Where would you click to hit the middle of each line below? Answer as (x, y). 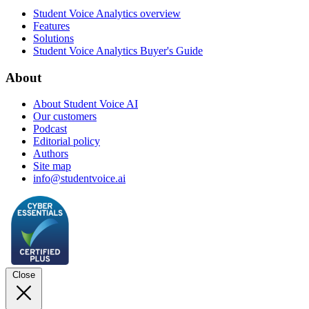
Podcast (50, 129)
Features (51, 26)
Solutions (53, 38)
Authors (51, 154)
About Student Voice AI (86, 104)
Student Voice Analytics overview (107, 13)
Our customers (65, 117)
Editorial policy (67, 141)
